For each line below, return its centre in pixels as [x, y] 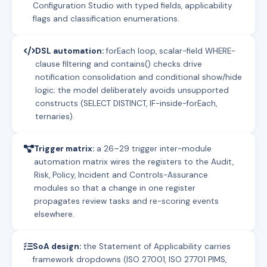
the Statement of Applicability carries [156, 246]
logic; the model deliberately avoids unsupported [132, 90]
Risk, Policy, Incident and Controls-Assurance [121, 175]
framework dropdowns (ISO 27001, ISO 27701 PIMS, [130, 259]
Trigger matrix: [64, 148]
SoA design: [57, 246]
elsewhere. [54, 214]
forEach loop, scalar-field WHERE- [170, 51]
